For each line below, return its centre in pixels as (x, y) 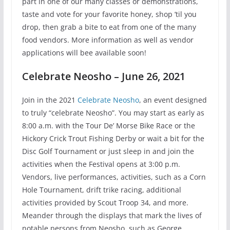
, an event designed (173, 100)
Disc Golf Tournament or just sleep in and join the (108, 151)
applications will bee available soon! (84, 53)
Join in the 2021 (50, 100)
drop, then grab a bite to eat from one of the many (109, 27)
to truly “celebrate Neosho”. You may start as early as (113, 113)
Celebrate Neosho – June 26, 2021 (103, 76)
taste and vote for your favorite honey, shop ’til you (109, 14)
